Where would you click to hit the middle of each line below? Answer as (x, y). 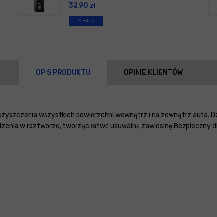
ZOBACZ (86, 21)
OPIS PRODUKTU (63, 73)
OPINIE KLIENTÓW (153, 73)
